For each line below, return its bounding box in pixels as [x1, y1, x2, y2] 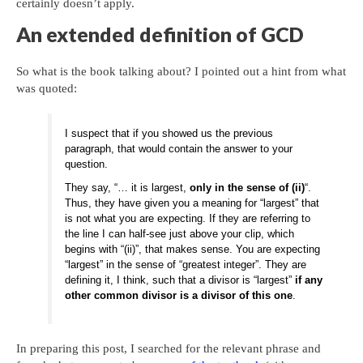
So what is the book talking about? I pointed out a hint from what [16, 65, 346, 78]
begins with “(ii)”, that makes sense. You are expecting [65, 243, 321, 256]
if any [295, 274, 323, 287]
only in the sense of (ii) [190, 181, 305, 194]
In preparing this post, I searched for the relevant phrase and [16, 341, 321, 355]
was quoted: [16, 82, 77, 95]
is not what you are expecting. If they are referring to [65, 212, 311, 225]
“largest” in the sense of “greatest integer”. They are [65, 258, 307, 271]
